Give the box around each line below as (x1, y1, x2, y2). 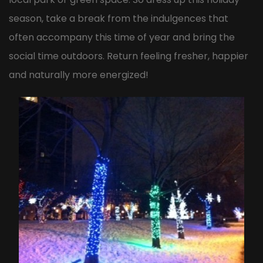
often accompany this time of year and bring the (9, 31, 235, 45)
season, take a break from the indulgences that (9, 12, 228, 26)
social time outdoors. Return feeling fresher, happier (9, 49, 248, 63)
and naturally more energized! (9, 68, 149, 82)
